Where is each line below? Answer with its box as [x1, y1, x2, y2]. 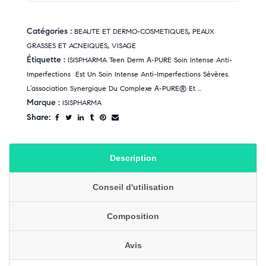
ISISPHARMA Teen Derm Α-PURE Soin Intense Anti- [68, 55, 232, 65]
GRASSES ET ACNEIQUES [27, 41, 107, 50]
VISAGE [112, 41, 136, 50]
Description [109, 153, 157, 163]
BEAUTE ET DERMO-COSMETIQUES [74, 27, 188, 36]
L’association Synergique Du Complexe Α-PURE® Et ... [27, 84, 201, 93]
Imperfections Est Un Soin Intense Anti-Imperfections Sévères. [27, 69, 229, 79]
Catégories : [27, 26, 74, 37]
